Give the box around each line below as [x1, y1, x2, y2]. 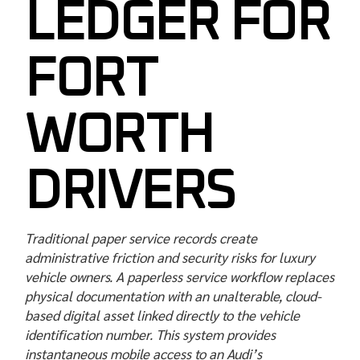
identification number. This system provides [25, 325, 276, 344]
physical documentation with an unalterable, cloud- [25, 287, 322, 305]
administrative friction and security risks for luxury [25, 248, 316, 267]
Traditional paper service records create [25, 229, 258, 247]
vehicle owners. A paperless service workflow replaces [25, 268, 335, 286]
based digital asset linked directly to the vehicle [25, 306, 301, 325]
